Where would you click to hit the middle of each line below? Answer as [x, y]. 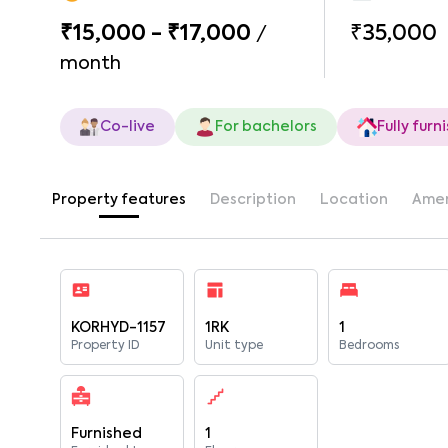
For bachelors [266, 127]
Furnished [106, 434]
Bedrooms [369, 346]
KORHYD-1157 [118, 328]
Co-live [127, 127]
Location [354, 200]
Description [253, 200]
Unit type [234, 346]
